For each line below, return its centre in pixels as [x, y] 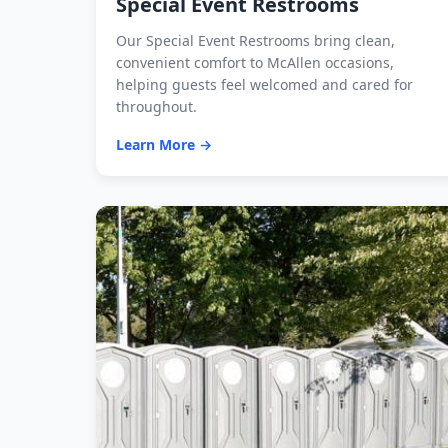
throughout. [156, 107]
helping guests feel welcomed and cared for [264, 85]
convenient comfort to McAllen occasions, [255, 63]
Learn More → [164, 145]
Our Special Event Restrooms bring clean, [255, 41]
